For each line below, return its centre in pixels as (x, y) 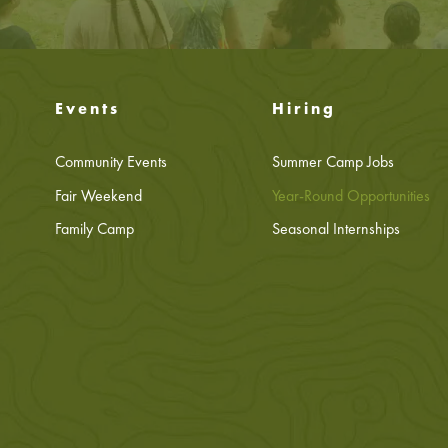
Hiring (304, 108)
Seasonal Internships (336, 229)
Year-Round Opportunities (351, 195)
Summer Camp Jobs (333, 162)
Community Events (110, 162)
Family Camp (94, 229)
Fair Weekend (98, 195)
